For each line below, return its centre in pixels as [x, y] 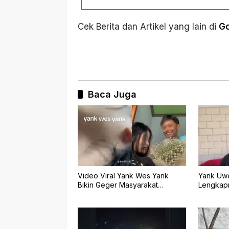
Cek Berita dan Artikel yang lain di [148, 26]
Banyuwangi [98, 194]
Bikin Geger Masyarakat [118, 185]
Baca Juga [112, 94]
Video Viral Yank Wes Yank [123, 176]
